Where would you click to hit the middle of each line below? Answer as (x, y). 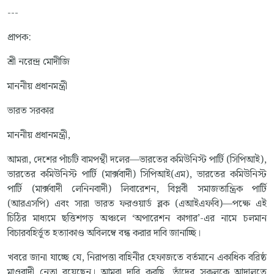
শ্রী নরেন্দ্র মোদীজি (39, 62)
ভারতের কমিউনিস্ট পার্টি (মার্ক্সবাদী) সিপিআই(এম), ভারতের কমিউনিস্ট (137, 175)
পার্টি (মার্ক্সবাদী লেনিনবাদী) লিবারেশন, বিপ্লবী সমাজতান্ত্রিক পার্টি (137, 190)
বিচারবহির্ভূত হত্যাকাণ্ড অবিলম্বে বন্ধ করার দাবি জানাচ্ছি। (104, 234)
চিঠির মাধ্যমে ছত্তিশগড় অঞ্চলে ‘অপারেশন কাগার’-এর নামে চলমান (137, 219)
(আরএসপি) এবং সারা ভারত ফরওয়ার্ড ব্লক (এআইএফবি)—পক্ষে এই (137, 204)
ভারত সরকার (31, 111)
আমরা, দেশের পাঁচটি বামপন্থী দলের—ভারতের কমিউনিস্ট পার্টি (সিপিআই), (137, 160)
